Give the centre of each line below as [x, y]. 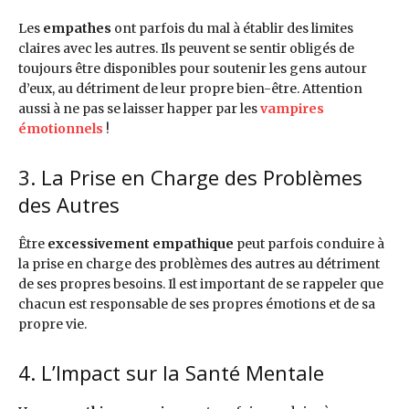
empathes [77, 28]
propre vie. [52, 324]
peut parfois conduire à [310, 243]
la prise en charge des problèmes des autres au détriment [199, 263]
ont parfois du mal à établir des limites [232, 28]
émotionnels [61, 128]
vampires [292, 108]
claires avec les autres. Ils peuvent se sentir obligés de [186, 48]
